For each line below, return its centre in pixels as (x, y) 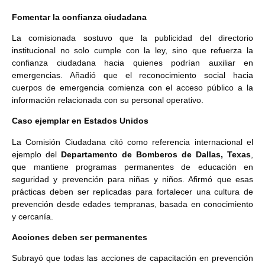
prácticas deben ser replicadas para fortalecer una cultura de (132, 191)
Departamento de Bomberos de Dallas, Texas (156, 154)
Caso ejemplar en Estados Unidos (80, 121)
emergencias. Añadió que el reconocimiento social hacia (132, 75)
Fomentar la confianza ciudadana (79, 17)
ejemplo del (36, 154)
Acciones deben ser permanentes (80, 237)
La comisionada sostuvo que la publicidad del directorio (132, 38)
